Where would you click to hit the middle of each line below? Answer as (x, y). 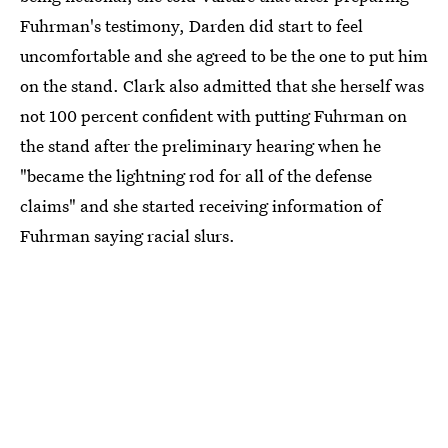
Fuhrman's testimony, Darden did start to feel (191, 25)
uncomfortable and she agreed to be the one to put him (224, 55)
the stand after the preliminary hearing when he (200, 145)
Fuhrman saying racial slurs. (127, 235)
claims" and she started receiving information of (201, 205)
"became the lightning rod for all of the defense (196, 175)
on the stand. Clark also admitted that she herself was (222, 85)
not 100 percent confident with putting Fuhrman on (213, 115)
